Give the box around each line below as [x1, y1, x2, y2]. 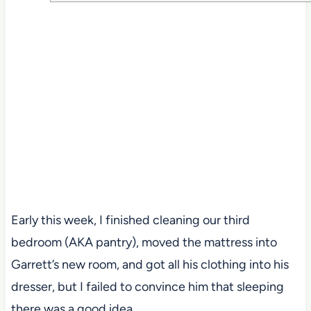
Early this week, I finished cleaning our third [10, 212, 250, 228]
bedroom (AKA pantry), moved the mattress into [10, 234, 277, 250]
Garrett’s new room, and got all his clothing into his [10, 256, 289, 272]
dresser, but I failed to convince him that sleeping [10, 278, 284, 294]
